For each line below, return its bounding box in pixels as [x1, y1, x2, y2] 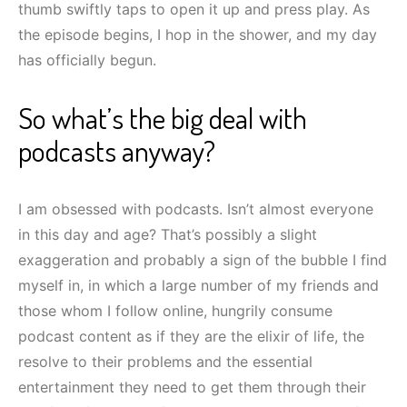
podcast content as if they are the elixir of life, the [18, 326, 364, 345]
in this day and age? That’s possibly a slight [18, 224, 317, 243]
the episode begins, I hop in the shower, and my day [18, 25, 377, 44]
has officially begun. [18, 50, 156, 69]
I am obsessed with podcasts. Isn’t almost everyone [18, 199, 373, 218]
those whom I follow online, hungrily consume [18, 301, 333, 320]
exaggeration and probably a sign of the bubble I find [18, 250, 387, 269]
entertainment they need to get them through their [18, 377, 366, 396]
